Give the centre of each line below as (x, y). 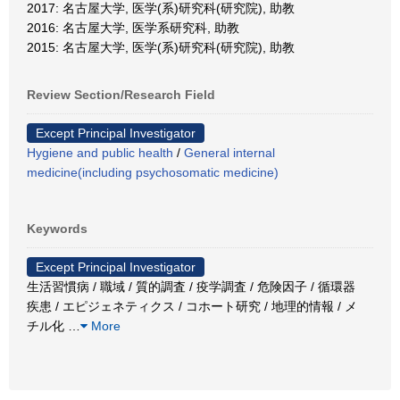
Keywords (57, 229)
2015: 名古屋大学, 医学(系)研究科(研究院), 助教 (161, 47)
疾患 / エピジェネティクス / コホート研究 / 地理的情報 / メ (192, 306)
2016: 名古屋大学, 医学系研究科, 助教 (133, 28)
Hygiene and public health (100, 153)
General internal (229, 153)
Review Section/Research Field (121, 95)
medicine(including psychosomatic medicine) (153, 172)
